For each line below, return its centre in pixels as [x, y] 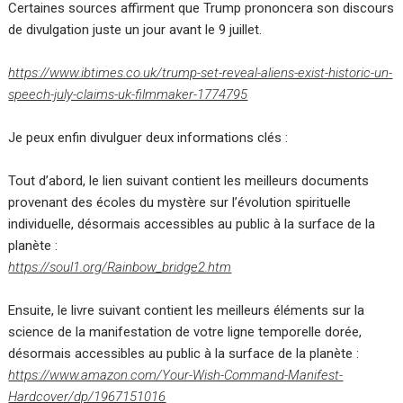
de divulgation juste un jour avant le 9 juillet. [135, 29]
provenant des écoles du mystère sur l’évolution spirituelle [180, 202]
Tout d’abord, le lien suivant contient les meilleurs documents [189, 180]
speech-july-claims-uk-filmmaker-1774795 [128, 94]
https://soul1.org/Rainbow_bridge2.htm [120, 267]
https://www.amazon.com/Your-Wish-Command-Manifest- [176, 375]
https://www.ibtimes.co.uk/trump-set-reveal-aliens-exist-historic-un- [201, 72]
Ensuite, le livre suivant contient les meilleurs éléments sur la [187, 310]
